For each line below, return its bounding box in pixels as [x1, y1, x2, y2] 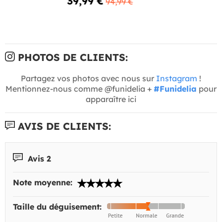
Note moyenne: [13, 177, 75, 188]
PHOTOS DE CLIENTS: [15, 51, 128, 63]
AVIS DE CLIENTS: [15, 119, 111, 132]
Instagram [156, 73, 197, 83]
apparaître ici [86, 94, 136, 104]
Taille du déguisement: [13, 202, 104, 212]
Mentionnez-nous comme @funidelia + [5, 83, 154, 94]
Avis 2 [25, 153, 51, 164]
